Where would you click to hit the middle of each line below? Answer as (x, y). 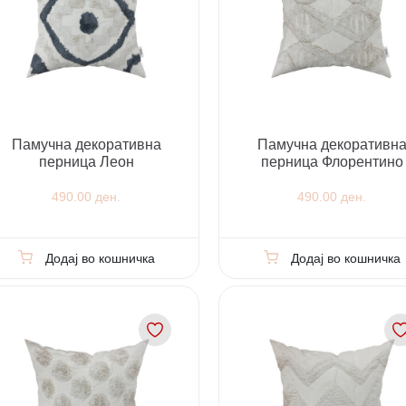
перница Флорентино (332, 161)
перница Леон (86, 161)
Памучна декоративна (86, 144)
